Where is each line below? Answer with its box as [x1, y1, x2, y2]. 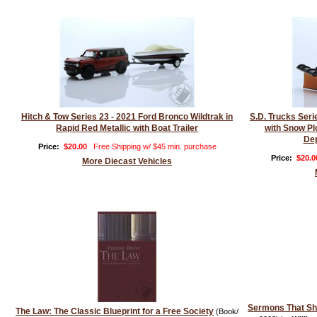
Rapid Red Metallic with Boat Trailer [56, 123, 198, 133]
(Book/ [214, 307, 238, 316]
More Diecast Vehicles [82, 156, 172, 166]
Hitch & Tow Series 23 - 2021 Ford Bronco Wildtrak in [21, 112, 233, 122]
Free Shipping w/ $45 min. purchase [93, 142, 217, 151]
